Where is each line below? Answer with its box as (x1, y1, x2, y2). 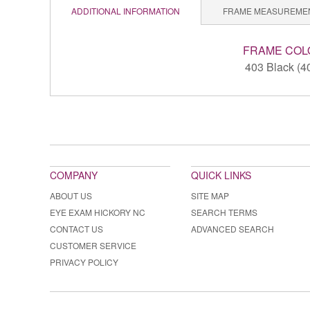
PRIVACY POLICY (50, 256, 118, 268)
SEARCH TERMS (191, 206, 257, 219)
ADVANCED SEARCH (191, 223, 274, 235)
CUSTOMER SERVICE (50, 239, 136, 252)
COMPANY (50, 168, 98, 183)
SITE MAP (191, 190, 229, 202)
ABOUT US (50, 190, 92, 202)
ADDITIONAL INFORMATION (71, 5, 180, 17)
